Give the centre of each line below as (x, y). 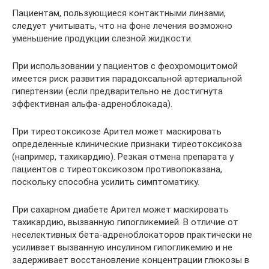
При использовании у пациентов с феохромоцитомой (125, 66)
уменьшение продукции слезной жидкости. (102, 38)
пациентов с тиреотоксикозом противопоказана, (117, 169)
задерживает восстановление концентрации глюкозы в (131, 260)
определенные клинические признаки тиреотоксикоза (127, 144)
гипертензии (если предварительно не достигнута (117, 91)
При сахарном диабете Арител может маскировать (120, 210)
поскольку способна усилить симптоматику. (106, 182)
